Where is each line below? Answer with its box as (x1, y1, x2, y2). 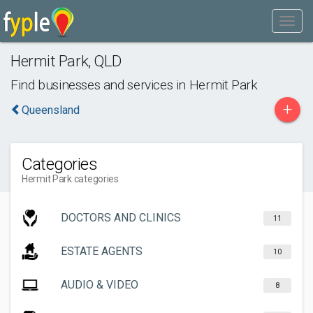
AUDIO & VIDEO (61, 278, 138, 291)
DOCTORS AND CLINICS (61, 211, 181, 224)
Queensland (22, 103, 80, 117)
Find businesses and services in (10, 77, 189, 93)
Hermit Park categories (22, 173, 119, 184)
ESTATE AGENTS (61, 245, 143, 258)
